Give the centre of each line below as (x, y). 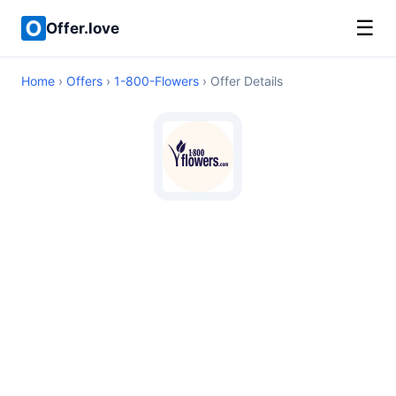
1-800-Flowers (156, 81)
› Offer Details (241, 81)
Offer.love (83, 28)
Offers (84, 81)
